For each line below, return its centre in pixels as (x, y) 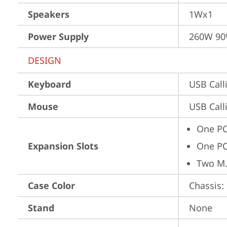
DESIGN (45, 60)
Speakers (49, 14)
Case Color (51, 185)
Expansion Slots (63, 146)
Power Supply (58, 36)
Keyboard (49, 84)
